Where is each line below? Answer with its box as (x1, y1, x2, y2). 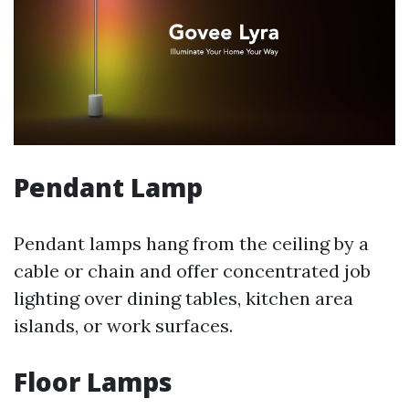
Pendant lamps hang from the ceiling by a (14, 232, 369, 256)
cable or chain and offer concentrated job (14, 259, 371, 283)
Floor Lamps (14, 364, 173, 400)
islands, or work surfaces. (14, 314, 233, 338)
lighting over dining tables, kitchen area (14, 287, 353, 310)
